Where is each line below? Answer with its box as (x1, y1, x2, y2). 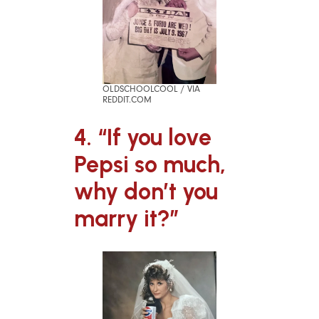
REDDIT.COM (103, 94, 152, 105)
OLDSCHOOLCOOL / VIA (103, 83, 200, 94)
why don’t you (74, 178, 218, 206)
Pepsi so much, (74, 151, 226, 179)
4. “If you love (74, 124, 211, 152)
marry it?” (74, 205, 179, 233)
